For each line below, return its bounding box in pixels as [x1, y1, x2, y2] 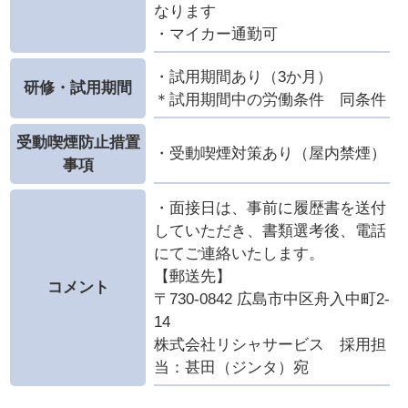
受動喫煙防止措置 [15, 133, 140, 151]
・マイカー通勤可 [153, 25, 278, 43]
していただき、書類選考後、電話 [153, 221, 386, 240]
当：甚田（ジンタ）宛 [153, 358, 309, 376]
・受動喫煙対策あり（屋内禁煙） [153, 144, 386, 162]
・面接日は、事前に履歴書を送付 [153, 199, 386, 217]
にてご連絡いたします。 [153, 244, 324, 262]
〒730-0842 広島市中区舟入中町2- [153, 290, 390, 308]
